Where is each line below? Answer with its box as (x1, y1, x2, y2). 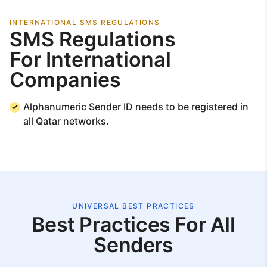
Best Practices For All (32, 212, 235, 237)
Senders (94, 232, 173, 257)
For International (10, 46, 171, 72)
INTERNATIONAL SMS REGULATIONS (10, 17, 160, 27)
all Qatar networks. (23, 114, 109, 127)
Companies (10, 67, 121, 92)
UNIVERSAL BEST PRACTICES (72, 201, 195, 210)
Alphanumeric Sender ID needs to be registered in (23, 100, 249, 113)
